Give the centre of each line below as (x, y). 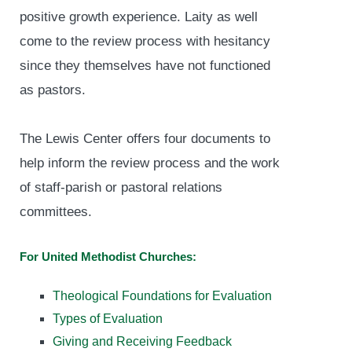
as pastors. (53, 90)
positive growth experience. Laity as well (139, 16)
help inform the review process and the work (150, 163)
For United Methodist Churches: (108, 257)
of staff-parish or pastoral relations (121, 187)
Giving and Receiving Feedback (142, 342)
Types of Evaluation (108, 319)
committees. (56, 211)
